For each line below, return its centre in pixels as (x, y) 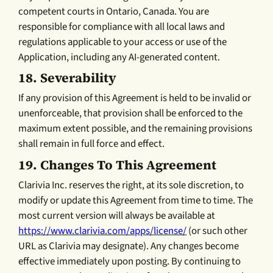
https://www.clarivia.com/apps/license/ (103, 231)
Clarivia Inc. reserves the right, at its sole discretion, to (131, 186)
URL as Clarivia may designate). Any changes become (129, 246)
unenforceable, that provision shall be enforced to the (131, 114)
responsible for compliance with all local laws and (122, 27)
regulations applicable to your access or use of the (123, 42)
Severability (79, 78)
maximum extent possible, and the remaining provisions (136, 129)
